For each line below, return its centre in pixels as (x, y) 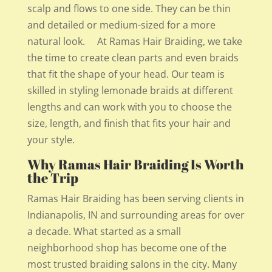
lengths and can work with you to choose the (129, 107)
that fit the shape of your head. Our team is (126, 74)
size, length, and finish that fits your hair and (129, 123)
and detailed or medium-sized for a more (121, 25)
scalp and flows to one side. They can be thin (129, 8)
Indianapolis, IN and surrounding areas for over (136, 215)
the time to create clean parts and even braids (133, 58)
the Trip (53, 178)
